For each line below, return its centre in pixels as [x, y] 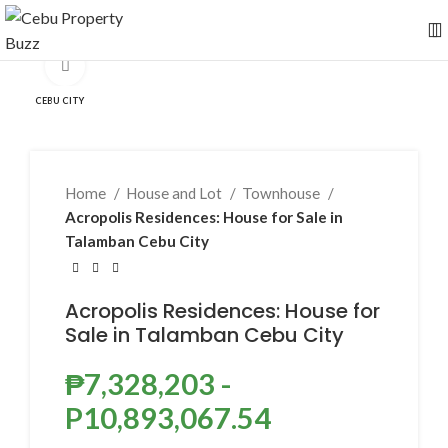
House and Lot [175, 193]
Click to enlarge [138, 66]
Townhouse [282, 193]
